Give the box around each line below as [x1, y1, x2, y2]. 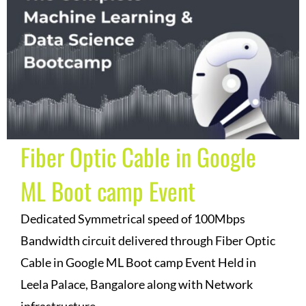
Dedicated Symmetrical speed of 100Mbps [20, 210, 245, 226]
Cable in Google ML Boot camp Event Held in [20, 254, 256, 270]
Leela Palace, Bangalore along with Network [20, 276, 253, 292]
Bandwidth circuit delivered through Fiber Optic [20, 232, 275, 248]
